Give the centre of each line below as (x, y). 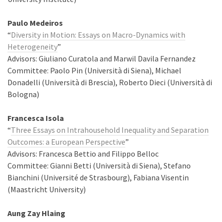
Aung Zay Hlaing (36, 213)
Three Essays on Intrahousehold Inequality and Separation (110, 130)
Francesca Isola (36, 118)
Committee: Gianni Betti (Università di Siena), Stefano (99, 166)
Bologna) (23, 94)
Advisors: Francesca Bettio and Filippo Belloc (83, 154)
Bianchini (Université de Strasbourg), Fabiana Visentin (98, 177)
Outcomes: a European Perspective (66, 142)
